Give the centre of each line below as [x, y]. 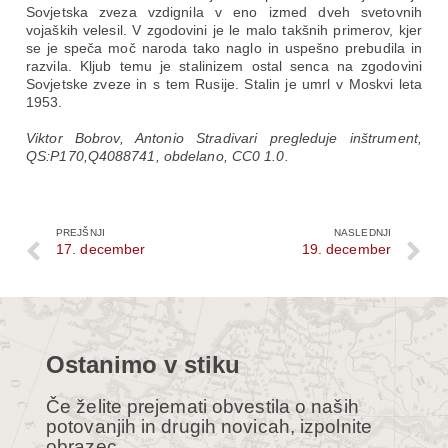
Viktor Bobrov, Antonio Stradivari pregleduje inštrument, [224, 138]
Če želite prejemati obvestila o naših [202, 406]
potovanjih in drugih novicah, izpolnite [209, 426]
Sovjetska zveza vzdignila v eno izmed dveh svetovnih [224, 12]
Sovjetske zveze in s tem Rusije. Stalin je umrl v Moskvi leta [224, 84]
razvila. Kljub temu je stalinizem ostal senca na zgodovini [224, 66]
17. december [101, 249]
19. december [346, 249]
